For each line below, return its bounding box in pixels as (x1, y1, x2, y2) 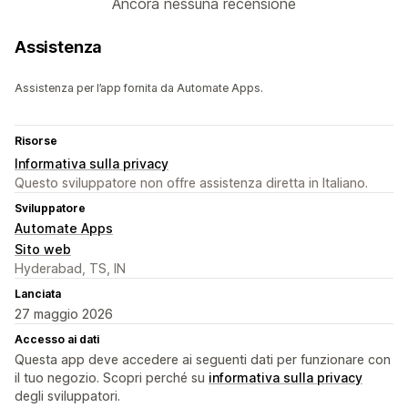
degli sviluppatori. (15, 388, 120, 404)
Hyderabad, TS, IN (15, 260, 126, 277)
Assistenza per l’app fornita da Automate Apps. (15, 81, 263, 96)
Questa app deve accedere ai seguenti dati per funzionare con (15, 352, 391, 368)
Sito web (15, 241, 71, 258)
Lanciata (15, 287, 61, 301)
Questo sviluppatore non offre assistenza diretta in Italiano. (15, 175, 368, 191)
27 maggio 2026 (15, 306, 113, 322)
